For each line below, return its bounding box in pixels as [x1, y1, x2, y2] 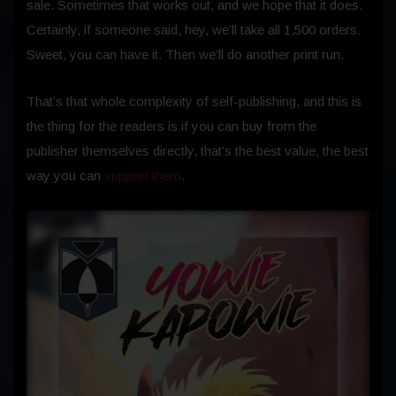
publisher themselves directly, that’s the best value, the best [27, 143, 369, 159]
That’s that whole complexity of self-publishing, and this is [27, 94, 362, 110]
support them [104, 168, 181, 184]
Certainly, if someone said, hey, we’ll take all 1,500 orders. [27, 22, 361, 38]
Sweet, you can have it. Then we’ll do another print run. [27, 47, 344, 63]
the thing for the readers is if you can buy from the [27, 118, 316, 134]
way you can [27, 168, 104, 184]
